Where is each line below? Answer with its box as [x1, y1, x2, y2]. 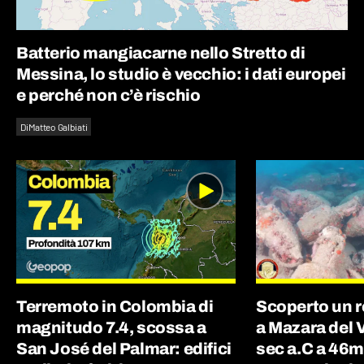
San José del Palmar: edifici [16, 339, 232, 357]
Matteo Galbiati [28, 120, 88, 132]
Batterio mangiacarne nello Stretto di [16, 43, 305, 62]
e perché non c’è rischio [16, 85, 201, 104]
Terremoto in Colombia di [16, 297, 214, 315]
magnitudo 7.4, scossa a [16, 318, 206, 336]
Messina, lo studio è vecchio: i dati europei [16, 64, 346, 83]
